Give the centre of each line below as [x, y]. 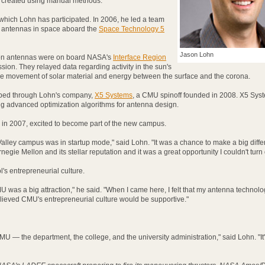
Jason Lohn [197, 54]
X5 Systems [114, 95]
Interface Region [140, 57]
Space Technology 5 [132, 29]
